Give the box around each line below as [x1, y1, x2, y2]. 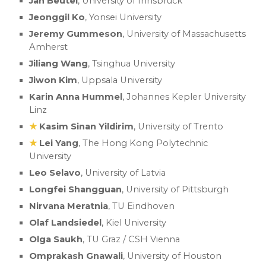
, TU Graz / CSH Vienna [83, 234, 180, 245]
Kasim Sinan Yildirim [39, 121, 134, 132]
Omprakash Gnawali [29, 251, 123, 261]
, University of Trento [134, 121, 224, 132]
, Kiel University [102, 217, 167, 228]
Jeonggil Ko [29, 12, 85, 23]
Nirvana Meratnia [29, 201, 109, 211]
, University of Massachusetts [122, 28, 246, 39]
